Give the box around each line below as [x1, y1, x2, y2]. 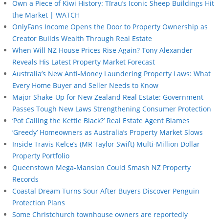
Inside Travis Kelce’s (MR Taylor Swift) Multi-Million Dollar [12, 139, 200, 149]
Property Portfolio [12, 151, 69, 160]
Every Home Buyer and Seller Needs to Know [12, 80, 158, 90]
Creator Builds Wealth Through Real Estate [12, 33, 152, 43]
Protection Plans [12, 197, 65, 207]
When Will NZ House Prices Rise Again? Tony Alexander [12, 45, 193, 55]
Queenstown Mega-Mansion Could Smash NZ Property [12, 162, 191, 172]
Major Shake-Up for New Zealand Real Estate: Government [12, 92, 203, 102]
